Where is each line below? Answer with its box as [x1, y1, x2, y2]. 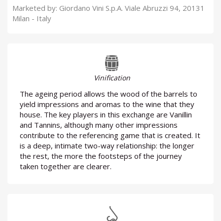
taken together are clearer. [20, 161, 111, 172]
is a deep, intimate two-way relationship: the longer [20, 141, 194, 151]
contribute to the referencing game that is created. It [20, 130, 200, 141]
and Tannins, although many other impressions [20, 120, 178, 130]
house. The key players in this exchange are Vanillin [20, 110, 192, 120]
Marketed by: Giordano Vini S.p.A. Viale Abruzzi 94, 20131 [12, 3, 205, 13]
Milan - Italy [12, 13, 51, 24]
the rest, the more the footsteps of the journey [20, 151, 182, 161]
